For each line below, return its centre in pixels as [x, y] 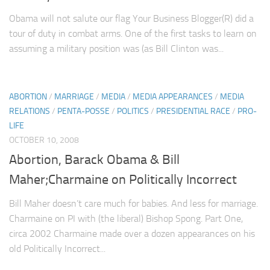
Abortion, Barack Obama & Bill [94, 159]
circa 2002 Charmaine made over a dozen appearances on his [132, 233]
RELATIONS [30, 111]
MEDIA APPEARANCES [173, 96]
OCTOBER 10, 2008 [44, 140]
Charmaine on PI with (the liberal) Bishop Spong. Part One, [126, 218]
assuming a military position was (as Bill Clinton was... [116, 48]
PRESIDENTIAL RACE [193, 111]
